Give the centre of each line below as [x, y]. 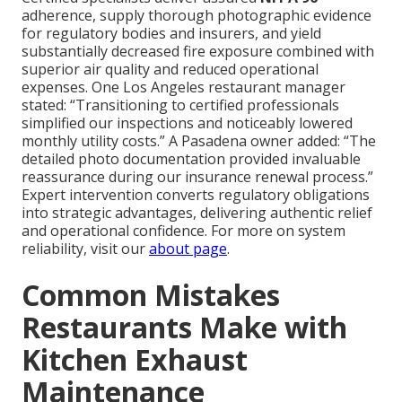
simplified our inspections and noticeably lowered [187, 122]
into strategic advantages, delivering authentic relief [197, 212]
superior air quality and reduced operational [170, 69]
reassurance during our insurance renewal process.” [197, 176]
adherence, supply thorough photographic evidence [197, 15]
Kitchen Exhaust [135, 359]
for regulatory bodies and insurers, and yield [171, 33]
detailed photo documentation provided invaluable [191, 158]
